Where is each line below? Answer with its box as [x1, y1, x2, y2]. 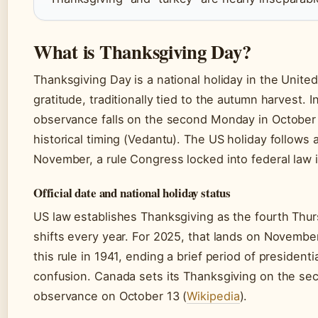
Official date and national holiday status [33, 184, 231, 202]
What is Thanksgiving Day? [33, 38, 251, 66]
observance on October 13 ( [33, 289, 187, 304]
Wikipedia [187, 289, 240, 304]
